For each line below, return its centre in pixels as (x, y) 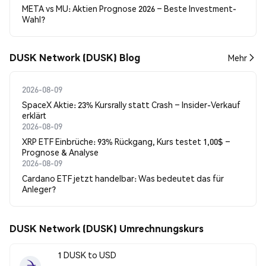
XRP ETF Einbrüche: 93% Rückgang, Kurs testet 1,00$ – (126, 141)
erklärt (34, 115)
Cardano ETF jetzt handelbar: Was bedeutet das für (123, 178)
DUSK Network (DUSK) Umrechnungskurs (107, 228)
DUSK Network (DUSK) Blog (75, 57)
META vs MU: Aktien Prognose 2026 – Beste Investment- (129, 8)
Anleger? (39, 189)
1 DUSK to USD (87, 254)
